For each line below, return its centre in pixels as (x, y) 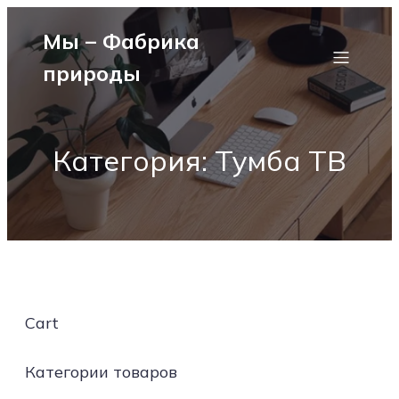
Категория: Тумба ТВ (199, 160)
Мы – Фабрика (121, 41)
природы (92, 73)
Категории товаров (101, 372)
